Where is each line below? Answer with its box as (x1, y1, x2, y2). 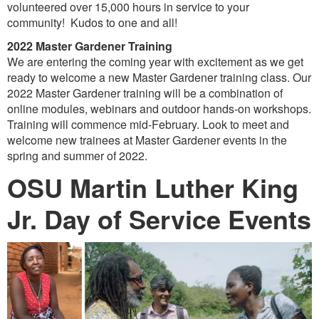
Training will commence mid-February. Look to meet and (7, 116, 289, 132)
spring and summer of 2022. (7, 147, 147, 164)
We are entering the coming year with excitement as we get (7, 53, 303, 70)
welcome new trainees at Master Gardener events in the (7, 132, 287, 148)
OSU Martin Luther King (7, 169, 298, 206)
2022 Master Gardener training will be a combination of (7, 85, 283, 101)
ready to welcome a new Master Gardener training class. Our (7, 69, 311, 85)
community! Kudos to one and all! (7, 14, 180, 31)
